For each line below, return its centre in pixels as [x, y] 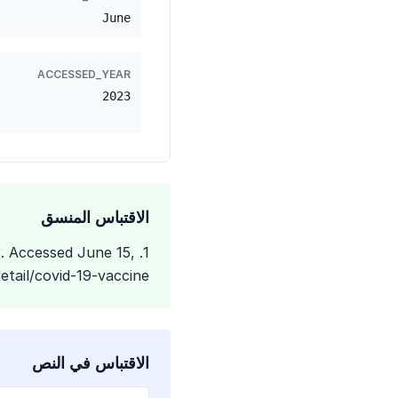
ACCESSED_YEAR [84, 74]
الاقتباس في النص [91, 363]
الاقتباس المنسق [95, 217]
